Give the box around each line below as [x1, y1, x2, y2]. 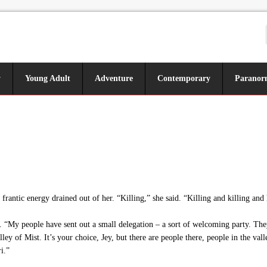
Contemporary [157, 74, 210, 83]
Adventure [95, 74, 133, 83]
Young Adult [25, 74, 70, 83]
